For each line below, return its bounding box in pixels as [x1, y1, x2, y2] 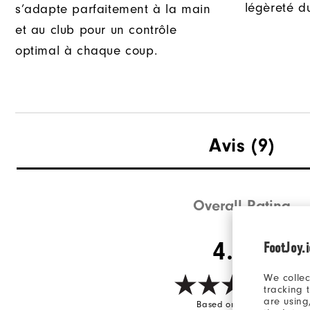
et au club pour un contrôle [15, 22, 177, 38]
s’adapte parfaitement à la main [15, 1, 211, 17]
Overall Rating [193, 196, 291, 215]
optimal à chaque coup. [15, 43, 158, 59]
